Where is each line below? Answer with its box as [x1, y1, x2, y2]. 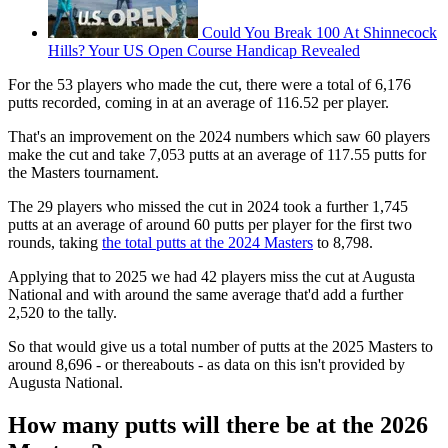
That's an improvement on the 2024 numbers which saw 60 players [8, 127, 430, 145]
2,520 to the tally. [8, 303, 117, 321]
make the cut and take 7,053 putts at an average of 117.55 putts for [8, 145, 426, 163]
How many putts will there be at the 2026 [8, 411, 428, 438]
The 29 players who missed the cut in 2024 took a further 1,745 [8, 197, 408, 215]
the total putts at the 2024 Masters [102, 233, 313, 251]
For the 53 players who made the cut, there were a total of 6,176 [8, 75, 411, 93]
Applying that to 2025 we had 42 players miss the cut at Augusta [8, 267, 415, 285]
